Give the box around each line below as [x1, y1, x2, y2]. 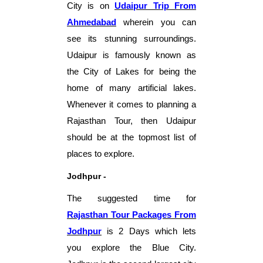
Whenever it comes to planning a [67, 99, 196, 109]
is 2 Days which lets [107, 226, 197, 236]
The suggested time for [67, 193, 196, 203]
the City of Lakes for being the [67, 66, 196, 76]
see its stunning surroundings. [67, 33, 196, 43]
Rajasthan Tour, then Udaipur [67, 116, 196, 126]
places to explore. [67, 149, 134, 159]
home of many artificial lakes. [67, 83, 196, 93]
